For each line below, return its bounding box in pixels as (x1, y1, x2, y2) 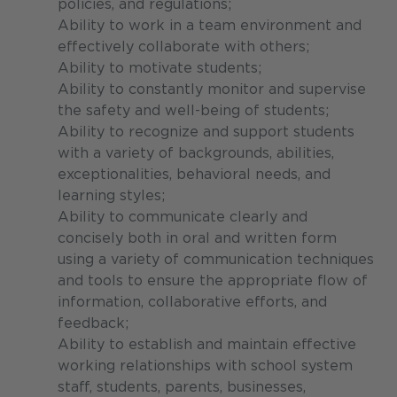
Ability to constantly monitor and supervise (58, 81, 366, 98)
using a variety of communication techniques (58, 251, 374, 269)
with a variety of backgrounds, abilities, (58, 144, 334, 162)
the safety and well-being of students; (58, 102, 329, 120)
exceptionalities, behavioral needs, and (58, 166, 331, 183)
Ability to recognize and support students (58, 123, 354, 141)
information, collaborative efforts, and (58, 293, 327, 311)
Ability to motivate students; (58, 59, 261, 77)
